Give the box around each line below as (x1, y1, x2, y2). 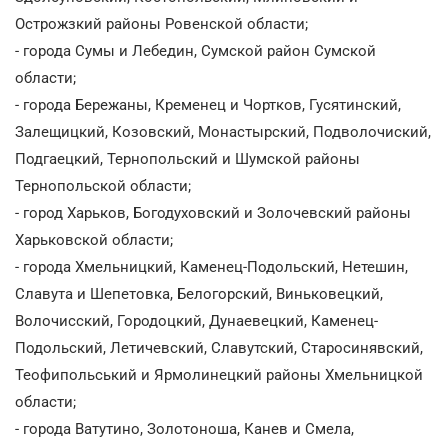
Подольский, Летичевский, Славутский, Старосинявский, (15, 338, 423, 357)
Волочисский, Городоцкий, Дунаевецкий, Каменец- (15, 311, 378, 330)
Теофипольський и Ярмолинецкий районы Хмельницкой (15, 365, 423, 384)
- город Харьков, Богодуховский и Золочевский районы (15, 203, 411, 222)
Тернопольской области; (15, 176, 191, 195)
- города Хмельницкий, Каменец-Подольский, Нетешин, (15, 257, 408, 276)
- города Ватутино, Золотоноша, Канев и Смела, (15, 419, 354, 438)
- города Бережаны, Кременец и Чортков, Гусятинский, (15, 95, 401, 114)
